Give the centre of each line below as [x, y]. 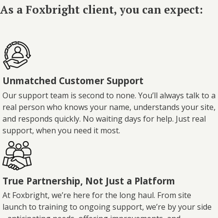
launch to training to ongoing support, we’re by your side [107, 207]
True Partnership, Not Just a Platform [89, 181]
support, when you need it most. [61, 130]
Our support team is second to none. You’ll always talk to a [109, 95]
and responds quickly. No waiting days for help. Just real [104, 118]
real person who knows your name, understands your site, [109, 107]
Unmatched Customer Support [73, 80]
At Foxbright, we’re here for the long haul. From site [97, 195]
